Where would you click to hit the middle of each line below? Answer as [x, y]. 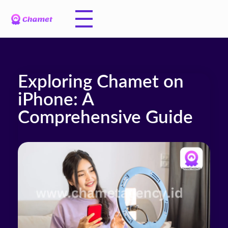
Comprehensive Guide [105, 118]
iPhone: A [56, 100]
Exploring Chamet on [101, 82]
